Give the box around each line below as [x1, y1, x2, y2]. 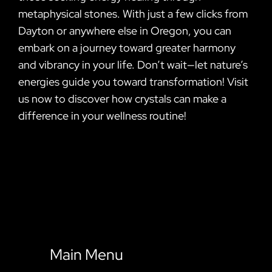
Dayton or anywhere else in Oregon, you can [18, 23, 231, 38]
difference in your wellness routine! [18, 108, 186, 123]
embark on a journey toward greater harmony [18, 40, 236, 55]
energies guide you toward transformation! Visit [18, 74, 248, 89]
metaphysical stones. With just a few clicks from [18, 6, 248, 21]
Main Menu [50, 244, 124, 265]
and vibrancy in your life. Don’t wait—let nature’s [18, 57, 248, 72]
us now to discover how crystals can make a [18, 91, 226, 106]
